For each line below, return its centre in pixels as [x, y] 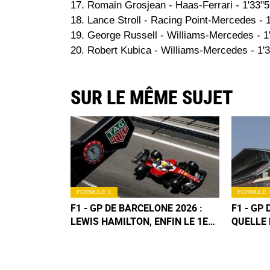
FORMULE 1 [94, 192]
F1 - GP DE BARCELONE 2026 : [137, 208]
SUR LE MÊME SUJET [152, 97]
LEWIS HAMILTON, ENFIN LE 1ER [142, 221]
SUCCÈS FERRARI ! [111, 234]
